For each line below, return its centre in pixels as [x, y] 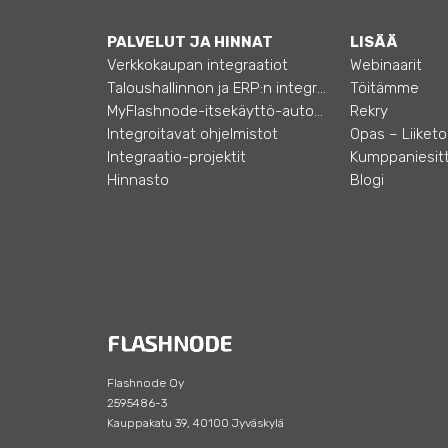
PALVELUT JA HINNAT [190, 42]
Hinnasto [138, 180]
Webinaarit [385, 65]
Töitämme [384, 88]
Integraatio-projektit [176, 157]
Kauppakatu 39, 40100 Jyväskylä [195, 422]
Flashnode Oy [145, 382]
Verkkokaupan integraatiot [197, 65]
